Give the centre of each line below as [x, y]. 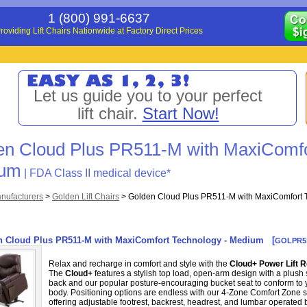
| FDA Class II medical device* [96, 173]
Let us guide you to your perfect [148, 96]
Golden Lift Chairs [86, 197]
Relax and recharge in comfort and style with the [139, 264]
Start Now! [181, 113]
